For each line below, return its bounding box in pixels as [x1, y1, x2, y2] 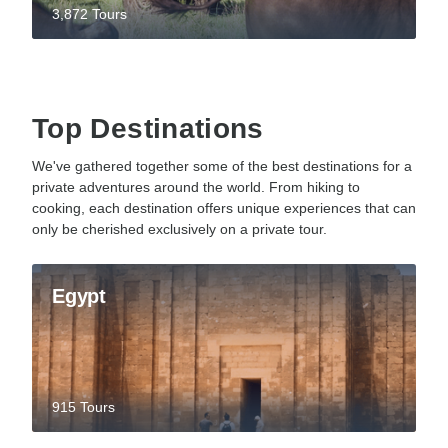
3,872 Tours [52, 5, 127, 22]
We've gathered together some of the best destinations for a [32, 157, 412, 174]
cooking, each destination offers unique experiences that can [32, 199, 416, 216]
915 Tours [52, 398, 115, 415]
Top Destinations [32, 112, 264, 144]
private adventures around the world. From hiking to [32, 178, 360, 195]
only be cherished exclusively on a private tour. [32, 220, 327, 237]
